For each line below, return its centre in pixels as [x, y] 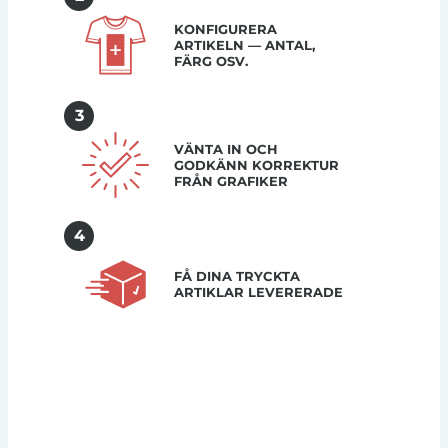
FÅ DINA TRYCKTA [236, 276]
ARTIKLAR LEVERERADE [258, 292]
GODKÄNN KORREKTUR [256, 164]
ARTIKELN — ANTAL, [244, 44]
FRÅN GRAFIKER [230, 180]
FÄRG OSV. [210, 60]
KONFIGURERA [225, 28]
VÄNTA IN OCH [225, 148]
